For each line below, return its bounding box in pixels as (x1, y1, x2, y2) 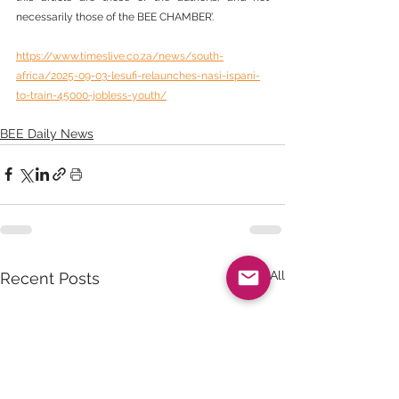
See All (244, 267, 285, 282)
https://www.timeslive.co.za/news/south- (16, 49, 224, 62)
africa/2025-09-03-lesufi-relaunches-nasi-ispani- (16, 69, 260, 82)
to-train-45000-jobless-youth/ (16, 88, 167, 102)
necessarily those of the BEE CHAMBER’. (16, 10, 214, 23)
